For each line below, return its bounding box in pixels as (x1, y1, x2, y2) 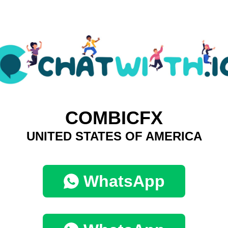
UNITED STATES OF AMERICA (26, 129, 202, 144)
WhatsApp (83, 172, 165, 191)
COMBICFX (65, 107, 163, 129)
